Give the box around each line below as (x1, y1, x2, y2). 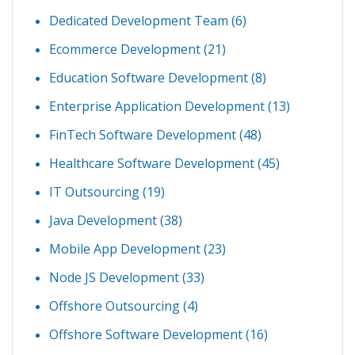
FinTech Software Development (49, 125, 239, 143)
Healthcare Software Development (49, 154, 258, 172)
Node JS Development (49, 268, 182, 286)
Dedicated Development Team (49, 11, 231, 29)
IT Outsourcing (49, 182, 143, 200)
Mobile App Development (49, 239, 204, 258)
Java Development (49, 211, 160, 229)
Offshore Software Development (49, 325, 246, 343)
